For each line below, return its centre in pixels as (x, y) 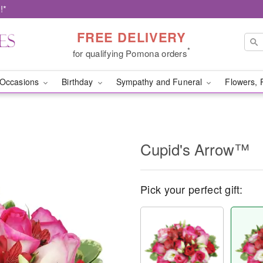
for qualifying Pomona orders (130, 53)
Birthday (79, 82)
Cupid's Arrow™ (195, 149)
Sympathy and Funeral (160, 82)
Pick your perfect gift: (191, 189)
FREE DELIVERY (131, 37)
